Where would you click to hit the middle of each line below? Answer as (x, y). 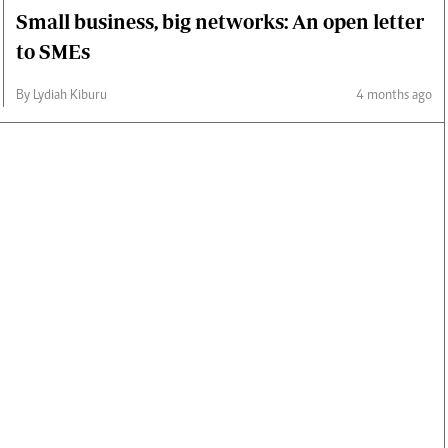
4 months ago (394, 95)
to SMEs (53, 51)
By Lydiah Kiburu (61, 95)
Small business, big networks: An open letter (220, 21)
